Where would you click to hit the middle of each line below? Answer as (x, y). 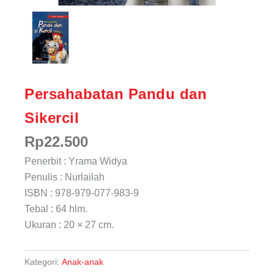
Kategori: (42, 261)
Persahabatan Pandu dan (116, 94)
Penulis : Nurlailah (65, 177)
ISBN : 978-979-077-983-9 (82, 193)
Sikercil (52, 117)
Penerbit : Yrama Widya (76, 161)
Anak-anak (83, 261)
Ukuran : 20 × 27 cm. (69, 224)
